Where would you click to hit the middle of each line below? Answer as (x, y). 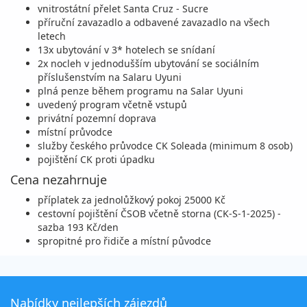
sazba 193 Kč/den (78, 227)
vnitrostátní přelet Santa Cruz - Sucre (123, 9)
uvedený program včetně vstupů (112, 105)
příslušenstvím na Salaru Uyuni (110, 77)
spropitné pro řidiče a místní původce (124, 241)
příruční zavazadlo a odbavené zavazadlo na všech (154, 22)
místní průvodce (75, 132)
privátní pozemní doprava (97, 118)
